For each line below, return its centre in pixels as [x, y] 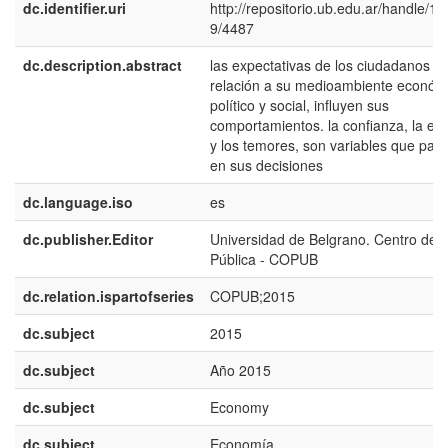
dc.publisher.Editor [88, 239]
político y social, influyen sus [299, 105]
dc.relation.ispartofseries [108, 296]
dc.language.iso [78, 202]
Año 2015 [240, 370]
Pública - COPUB [264, 259]
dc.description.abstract [102, 65]
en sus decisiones [266, 165]
